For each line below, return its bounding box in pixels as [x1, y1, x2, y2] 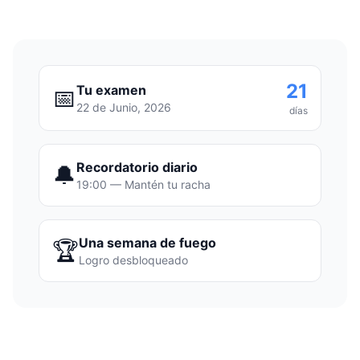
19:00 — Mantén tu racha [76, 177, 211, 191]
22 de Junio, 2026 [76, 100, 171, 114]
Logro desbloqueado [79, 252, 188, 267]
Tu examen [76, 81, 146, 98]
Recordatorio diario [76, 158, 198, 175]
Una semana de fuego [79, 234, 216, 251]
